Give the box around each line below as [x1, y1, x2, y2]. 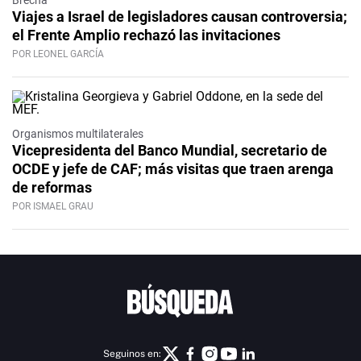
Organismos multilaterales [12, 127, 143, 141]
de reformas [12, 179, 92, 197]
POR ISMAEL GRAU [12, 201, 93, 213]
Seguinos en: [103, 347, 161, 359]
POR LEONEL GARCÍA [12, 48, 104, 60]
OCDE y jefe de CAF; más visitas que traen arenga [12, 160, 334, 178]
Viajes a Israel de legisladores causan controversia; [12, 8, 347, 26]
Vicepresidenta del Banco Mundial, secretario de [12, 142, 327, 160]
